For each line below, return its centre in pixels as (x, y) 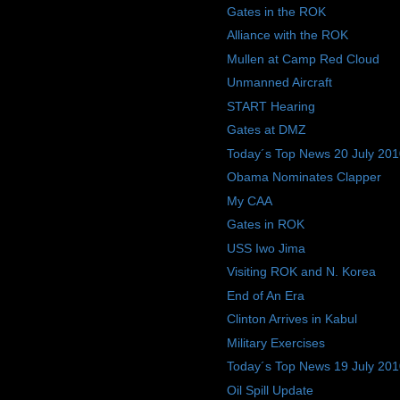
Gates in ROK (265, 225)
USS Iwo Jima (266, 248)
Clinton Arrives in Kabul (292, 319)
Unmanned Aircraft (279, 83)
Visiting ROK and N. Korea (301, 272)
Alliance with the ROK (287, 35)
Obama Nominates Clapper (304, 177)
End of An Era (265, 295)
